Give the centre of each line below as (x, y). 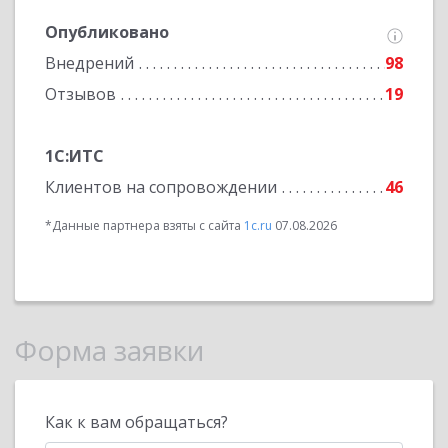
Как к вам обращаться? (136, 422)
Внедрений (89, 63)
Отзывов (80, 94)
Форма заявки (109, 350)
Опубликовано (107, 32)
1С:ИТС (74, 156)
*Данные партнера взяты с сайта (144, 225)
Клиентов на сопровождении (161, 187)
